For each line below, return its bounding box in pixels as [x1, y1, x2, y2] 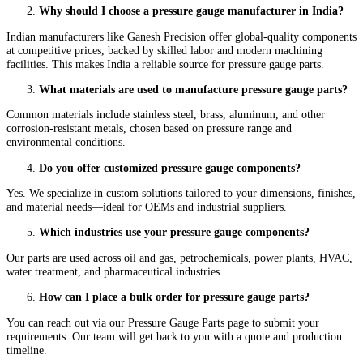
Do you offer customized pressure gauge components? [39, 160, 301, 174]
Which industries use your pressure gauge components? [39, 225, 310, 239]
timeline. [6, 343, 47, 357]
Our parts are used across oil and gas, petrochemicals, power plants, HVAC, [6, 250, 352, 264]
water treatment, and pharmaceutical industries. [6, 264, 223, 278]
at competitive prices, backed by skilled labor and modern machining [6, 43, 322, 57]
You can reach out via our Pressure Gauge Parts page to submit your [6, 315, 319, 329]
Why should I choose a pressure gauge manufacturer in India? [39, 4, 344, 18]
